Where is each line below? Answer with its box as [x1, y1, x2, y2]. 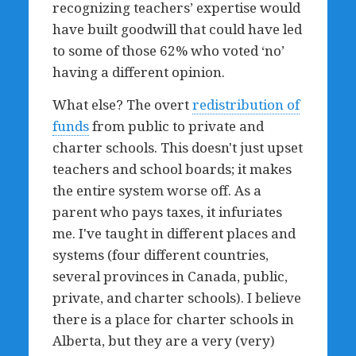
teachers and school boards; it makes [52, 160, 292, 178]
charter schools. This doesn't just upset [52, 138, 303, 157]
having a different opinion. [52, 63, 225, 81]
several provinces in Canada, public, [52, 267, 288, 285]
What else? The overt [52, 95, 192, 114]
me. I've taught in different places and [52, 224, 296, 242]
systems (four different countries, [52, 246, 269, 264]
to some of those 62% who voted [52, 41, 261, 60]
